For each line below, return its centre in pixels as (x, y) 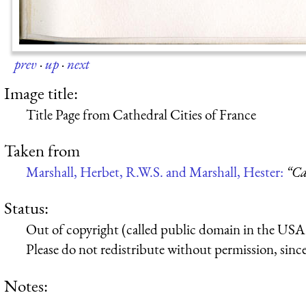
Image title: (41, 93)
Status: (26, 208)
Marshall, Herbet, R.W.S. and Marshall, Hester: (156, 171)
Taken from (42, 150)
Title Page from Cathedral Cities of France (141, 114)
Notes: (26, 285)
